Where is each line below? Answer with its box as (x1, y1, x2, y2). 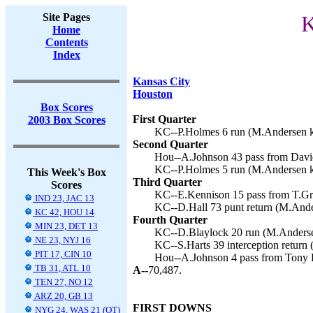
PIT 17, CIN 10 (33, 249, 92, 259)
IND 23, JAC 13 (33, 193, 94, 203)
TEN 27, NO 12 (33, 277, 93, 287)
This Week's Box (27, 166, 106, 178)
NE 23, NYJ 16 (33, 235, 91, 245)
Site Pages (43, 11, 90, 23)
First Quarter (133, 113, 196, 125)
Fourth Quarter (133, 214, 208, 226)
